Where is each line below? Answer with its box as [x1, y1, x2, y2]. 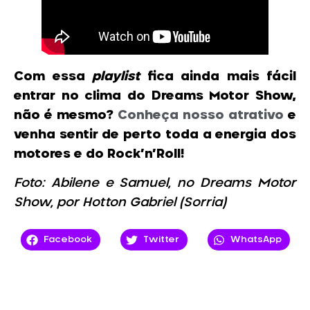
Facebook [44, 235, 93, 244]
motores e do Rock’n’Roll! [14, 147, 184, 161]
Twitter [143, 235, 180, 244]
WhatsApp [230, 235, 282, 244]
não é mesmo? [14, 109, 118, 122]
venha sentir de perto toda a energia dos [14, 128, 296, 141]
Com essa [14, 70, 92, 83]
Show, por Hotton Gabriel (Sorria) [14, 197, 226, 210]
